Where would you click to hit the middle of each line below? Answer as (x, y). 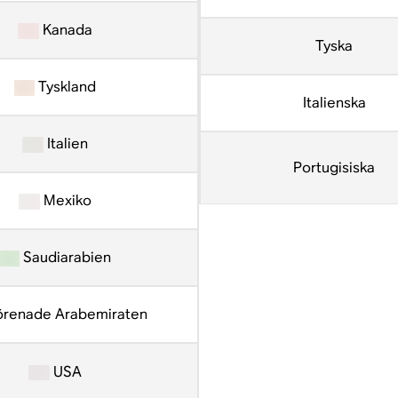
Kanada (65, 30)
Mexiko (65, 200)
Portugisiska (334, 167)
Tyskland (66, 87)
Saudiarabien (66, 257)
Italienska (334, 103)
